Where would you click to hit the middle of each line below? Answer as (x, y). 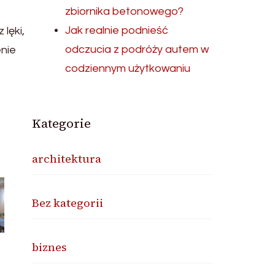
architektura (67, 159)
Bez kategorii (68, 203)
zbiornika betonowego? (125, 11)
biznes (50, 247)
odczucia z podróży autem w (137, 49)
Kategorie (62, 123)
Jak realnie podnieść (117, 30)
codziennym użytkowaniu (128, 68)
